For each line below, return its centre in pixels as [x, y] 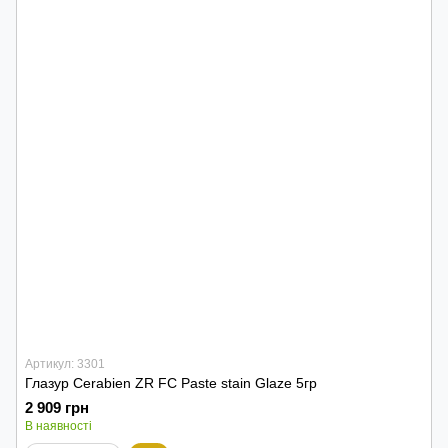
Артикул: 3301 [65, 364]
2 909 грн [57, 407]
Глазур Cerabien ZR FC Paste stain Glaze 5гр [171, 383]
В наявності [58, 426]
